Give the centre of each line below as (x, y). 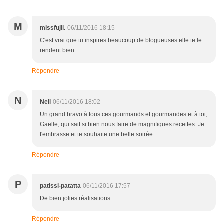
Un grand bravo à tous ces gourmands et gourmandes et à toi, (124, 115)
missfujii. (53, 28)
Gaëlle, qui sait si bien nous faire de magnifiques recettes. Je (122, 125)
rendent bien (57, 51)
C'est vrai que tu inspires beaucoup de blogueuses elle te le (121, 41)
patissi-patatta (60, 186)
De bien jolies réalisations (75, 199)
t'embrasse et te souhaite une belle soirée (96, 135)
